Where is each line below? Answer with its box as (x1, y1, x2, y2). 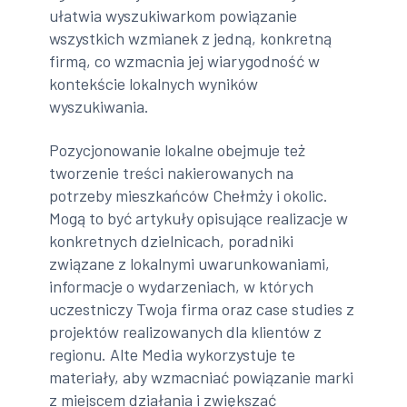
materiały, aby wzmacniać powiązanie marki (49, 366, 354, 387)
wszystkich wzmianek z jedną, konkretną (49, 28, 333, 49)
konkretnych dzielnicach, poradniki (49, 230, 294, 251)
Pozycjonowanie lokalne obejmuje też (49, 139, 306, 160)
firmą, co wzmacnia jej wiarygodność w (49, 51, 321, 72)
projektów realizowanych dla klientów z (49, 321, 323, 342)
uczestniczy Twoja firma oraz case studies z (49, 298, 355, 319)
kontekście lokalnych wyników (49, 74, 259, 94)
